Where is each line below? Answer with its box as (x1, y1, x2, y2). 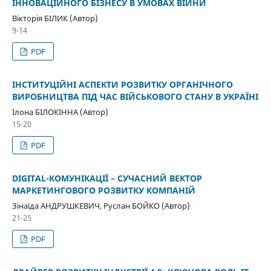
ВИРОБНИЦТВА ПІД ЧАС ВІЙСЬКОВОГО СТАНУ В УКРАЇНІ (11, 90, 258, 102)
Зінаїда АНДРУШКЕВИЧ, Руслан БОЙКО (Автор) (11, 200, 190, 211)
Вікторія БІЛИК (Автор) (11, 12, 98, 24)
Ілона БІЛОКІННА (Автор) (11, 106, 108, 117)
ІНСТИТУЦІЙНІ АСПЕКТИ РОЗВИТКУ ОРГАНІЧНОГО (11, 78, 233, 90)
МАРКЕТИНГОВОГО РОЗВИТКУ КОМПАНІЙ (11, 184, 195, 196)
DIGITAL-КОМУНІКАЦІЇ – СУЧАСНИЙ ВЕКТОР (11, 172, 202, 184)
